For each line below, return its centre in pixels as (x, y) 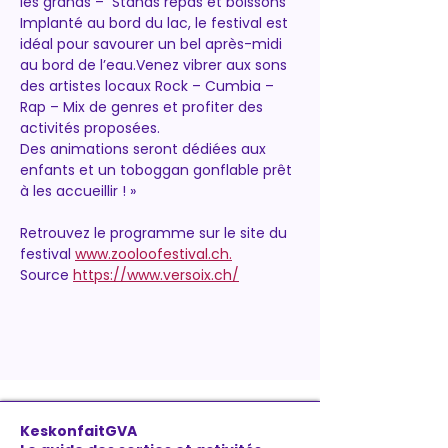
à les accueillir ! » (78, 191)
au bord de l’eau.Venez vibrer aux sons (155, 65)
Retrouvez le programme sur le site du (155, 233)
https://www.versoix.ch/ (156, 275)
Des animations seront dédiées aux (145, 149)
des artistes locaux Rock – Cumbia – (149, 86)
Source (46, 275)
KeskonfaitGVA (78, 431)
